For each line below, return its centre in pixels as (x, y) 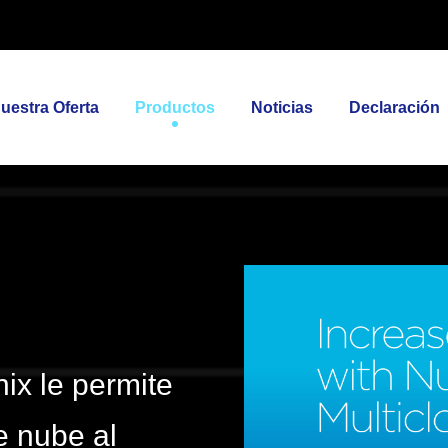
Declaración (394, 107)
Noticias (281, 107)
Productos (174, 107)
